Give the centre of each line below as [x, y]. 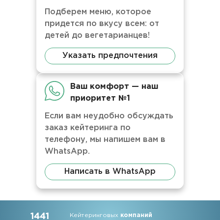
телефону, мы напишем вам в [105, 140]
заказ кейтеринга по [88, 128]
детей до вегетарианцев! [97, 36]
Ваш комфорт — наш [114, 87]
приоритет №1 [100, 98]
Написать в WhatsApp [110, 172]
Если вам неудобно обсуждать [109, 116]
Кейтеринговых [95, 215]
